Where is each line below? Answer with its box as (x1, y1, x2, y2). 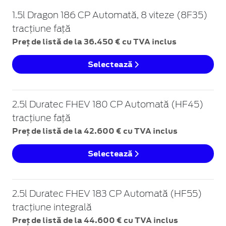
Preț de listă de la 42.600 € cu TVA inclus (12, 126, 178, 137)
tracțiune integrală (12, 203, 92, 213)
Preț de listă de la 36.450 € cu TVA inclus (12, 36, 177, 47)
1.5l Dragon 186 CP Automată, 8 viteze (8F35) (12, 11, 207, 21)
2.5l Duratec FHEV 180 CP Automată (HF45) (12, 100, 203, 110)
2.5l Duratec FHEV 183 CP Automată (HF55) (12, 190, 202, 199)
